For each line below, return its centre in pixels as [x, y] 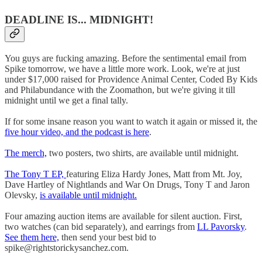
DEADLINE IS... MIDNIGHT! [79, 19]
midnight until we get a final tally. [66, 100]
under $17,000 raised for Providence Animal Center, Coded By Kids [131, 79]
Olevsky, [22, 195]
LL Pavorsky [221, 226]
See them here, [32, 237]
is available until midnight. [88, 195]
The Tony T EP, [35, 174]
